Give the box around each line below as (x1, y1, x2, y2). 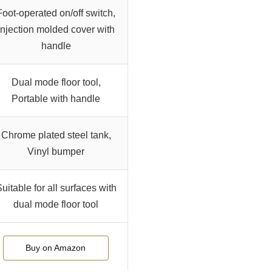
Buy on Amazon (25, 243, 86, 253)
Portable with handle (12, 93, 100, 104)
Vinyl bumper (27, 146, 84, 157)
